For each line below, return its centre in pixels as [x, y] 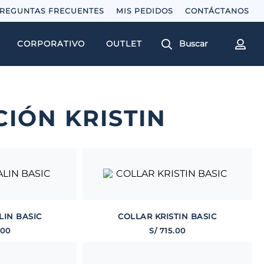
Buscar [194, 44]
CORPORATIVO [51, 43]
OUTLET [124, 43]
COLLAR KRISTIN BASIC [167, 216]
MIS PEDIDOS [145, 11]
